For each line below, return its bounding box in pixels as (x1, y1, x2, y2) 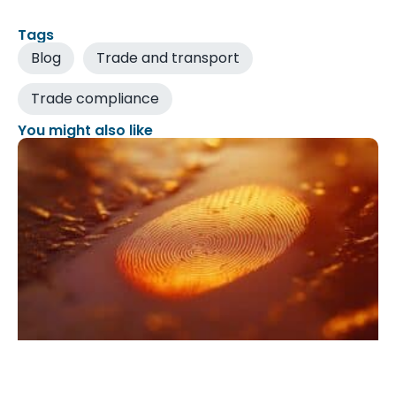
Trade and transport (96, 48, 240, 69)
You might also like (18, 120, 153, 141)
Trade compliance (31, 88, 159, 110)
